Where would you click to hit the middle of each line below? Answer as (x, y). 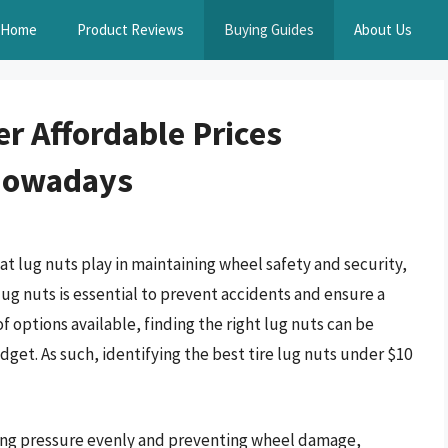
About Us (383, 29)
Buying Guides (269, 29)
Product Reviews (130, 29)
